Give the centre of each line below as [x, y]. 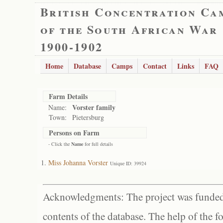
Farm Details [68, 96]
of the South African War [129, 29]
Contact [155, 66]
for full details [98, 144]
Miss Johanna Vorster [78, 163]
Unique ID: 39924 [128, 163]
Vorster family [94, 107]
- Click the [60, 144]
